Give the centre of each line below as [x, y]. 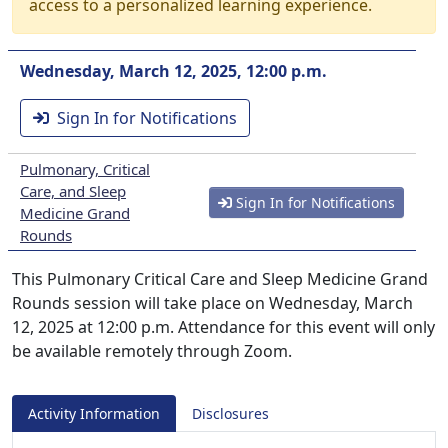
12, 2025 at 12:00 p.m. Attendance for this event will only [223, 327]
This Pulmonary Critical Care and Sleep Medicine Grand [220, 279]
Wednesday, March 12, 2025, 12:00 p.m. [173, 71]
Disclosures [230, 413]
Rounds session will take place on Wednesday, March [212, 303]
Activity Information [94, 413]
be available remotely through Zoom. [152, 351]
